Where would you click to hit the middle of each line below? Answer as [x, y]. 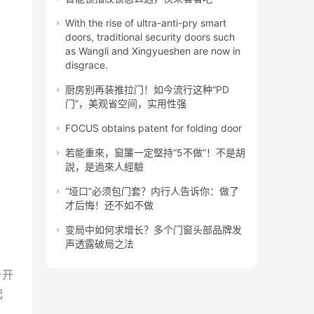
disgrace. [87, 65]
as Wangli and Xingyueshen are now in [153, 51]
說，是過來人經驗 [104, 167]
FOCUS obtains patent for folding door [153, 128]
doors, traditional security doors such [150, 37]
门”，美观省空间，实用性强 [126, 104]
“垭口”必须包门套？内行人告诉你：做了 [152, 191]
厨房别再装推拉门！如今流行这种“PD [147, 90]
